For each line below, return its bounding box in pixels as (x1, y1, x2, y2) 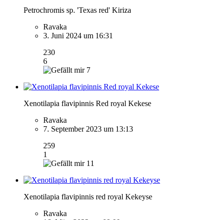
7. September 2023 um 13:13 (43, 124, 133, 133)
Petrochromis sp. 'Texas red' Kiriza (24, 5, 131, 14)
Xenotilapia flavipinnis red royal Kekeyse (24, 192, 152, 201)
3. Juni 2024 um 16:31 (43, 31, 113, 40)
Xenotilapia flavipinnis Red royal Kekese (24, 99, 151, 108)
